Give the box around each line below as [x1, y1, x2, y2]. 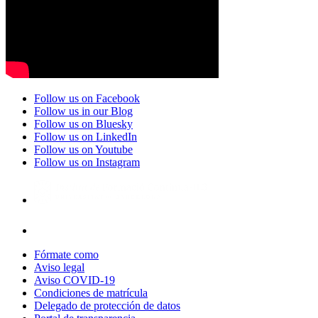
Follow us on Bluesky [34, 117, 133, 130]
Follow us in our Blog [34, 104, 133, 117]
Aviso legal [34, 261, 84, 273]
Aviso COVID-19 [34, 273, 115, 286]
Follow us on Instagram [34, 155, 140, 168]
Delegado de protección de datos [34, 299, 180, 312]
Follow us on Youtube [34, 143, 133, 155]
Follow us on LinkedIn [34, 130, 137, 143]
